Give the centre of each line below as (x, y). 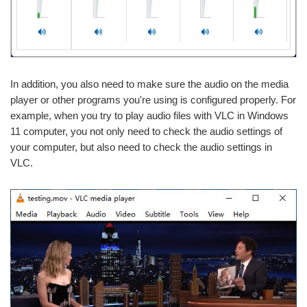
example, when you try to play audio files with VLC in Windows (149, 115)
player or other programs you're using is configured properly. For (153, 99)
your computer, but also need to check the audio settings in (141, 147)
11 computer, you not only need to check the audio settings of (146, 131)
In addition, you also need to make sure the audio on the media (149, 84)
